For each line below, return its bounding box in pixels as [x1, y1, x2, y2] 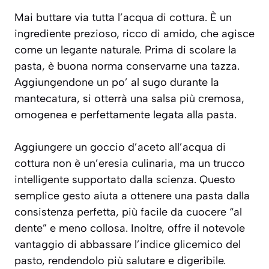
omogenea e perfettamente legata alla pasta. [14, 108, 237, 122]
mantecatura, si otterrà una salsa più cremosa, [14, 92, 244, 106]
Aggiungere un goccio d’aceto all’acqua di [14, 141, 226, 154]
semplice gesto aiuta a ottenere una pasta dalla [14, 189, 250, 203]
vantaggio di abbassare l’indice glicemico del [14, 238, 241, 252]
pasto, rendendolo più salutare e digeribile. [14, 254, 226, 268]
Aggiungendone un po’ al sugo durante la [14, 76, 219, 89]
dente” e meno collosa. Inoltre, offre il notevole [14, 222, 245, 235]
